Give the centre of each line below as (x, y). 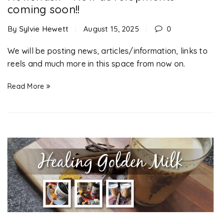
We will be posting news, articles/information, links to (108, 51)
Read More (26, 86)
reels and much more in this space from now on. (96, 64)
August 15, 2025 (111, 29)
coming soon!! (44, 9)
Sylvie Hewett (44, 29)
